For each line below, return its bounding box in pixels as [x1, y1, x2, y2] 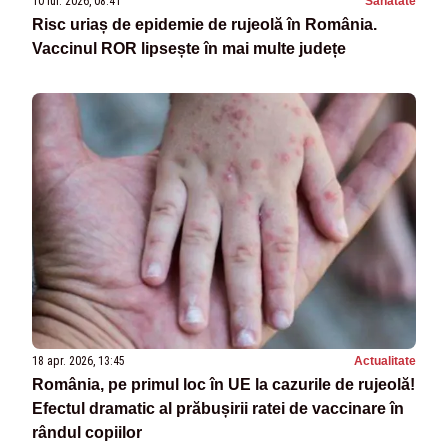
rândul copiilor [32, 423, 142, 441]
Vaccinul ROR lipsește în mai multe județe [32, 39, 346, 57]
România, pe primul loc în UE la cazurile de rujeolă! [32, 375, 415, 393]
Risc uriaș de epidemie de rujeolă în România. [32, 15, 377, 33]
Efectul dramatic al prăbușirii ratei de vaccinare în [32, 399, 404, 417]
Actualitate [354, 353, 416, 368]
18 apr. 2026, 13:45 [32, 353, 125, 368]
